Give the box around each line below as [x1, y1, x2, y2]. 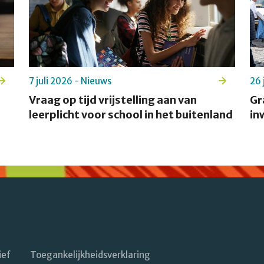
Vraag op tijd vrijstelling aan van [28, 93, 197, 107]
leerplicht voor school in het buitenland [28, 108, 233, 122]
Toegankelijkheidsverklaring [30, 249, 150, 261]
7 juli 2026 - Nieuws [28, 75, 111, 87]
